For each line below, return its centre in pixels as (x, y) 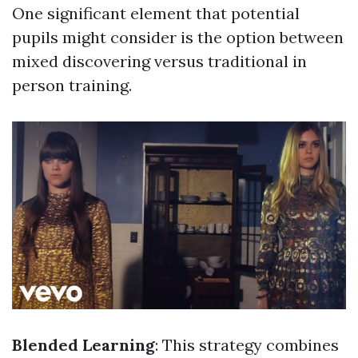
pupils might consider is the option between (178, 37)
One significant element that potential (156, 13)
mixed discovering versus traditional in (159, 61)
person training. (72, 85)
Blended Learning (84, 345)
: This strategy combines (247, 345)
